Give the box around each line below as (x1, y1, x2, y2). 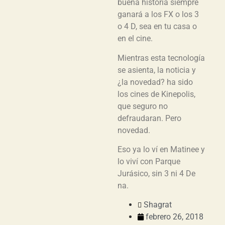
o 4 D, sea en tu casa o (118, 22, 197, 32)
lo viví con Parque (118, 157, 180, 167)
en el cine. (118, 34, 153, 44)
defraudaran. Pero (118, 113, 181, 123)
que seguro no (118, 101, 168, 111)
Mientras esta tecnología (118, 53, 205, 63)
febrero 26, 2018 (146, 212, 203, 222)
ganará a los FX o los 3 (118, 10, 199, 20)
